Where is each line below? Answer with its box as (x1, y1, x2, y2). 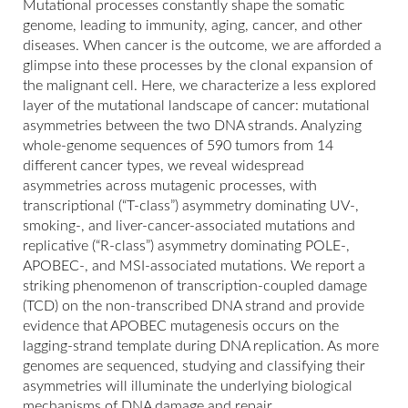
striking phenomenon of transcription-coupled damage (23, 279, 367, 293)
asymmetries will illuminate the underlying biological (23, 379, 352, 393)
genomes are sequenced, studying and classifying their (23, 359, 365, 373)
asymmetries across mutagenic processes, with (23, 178, 317, 193)
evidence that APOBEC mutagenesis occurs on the (23, 319, 339, 333)
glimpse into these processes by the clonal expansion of (23, 58, 372, 73)
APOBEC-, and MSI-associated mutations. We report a (23, 259, 365, 273)
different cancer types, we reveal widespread (23, 158, 304, 173)
